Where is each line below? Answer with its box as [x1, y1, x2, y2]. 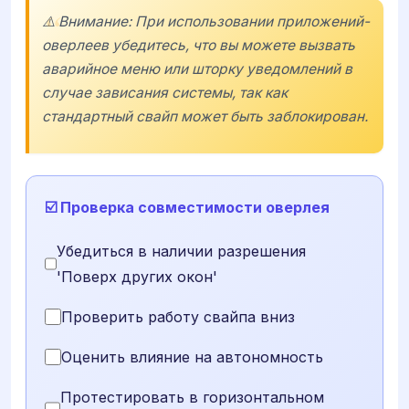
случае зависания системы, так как [42, 83, 288, 101]
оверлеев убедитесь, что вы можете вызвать [42, 36, 355, 54]
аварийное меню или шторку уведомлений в [42, 59, 352, 78]
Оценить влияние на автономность [61, 348, 323, 367]
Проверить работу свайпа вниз [61, 308, 295, 327]
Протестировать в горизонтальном [59, 388, 324, 407]
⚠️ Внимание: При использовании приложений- [42, 12, 370, 30]
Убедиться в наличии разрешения [57, 242, 307, 261]
